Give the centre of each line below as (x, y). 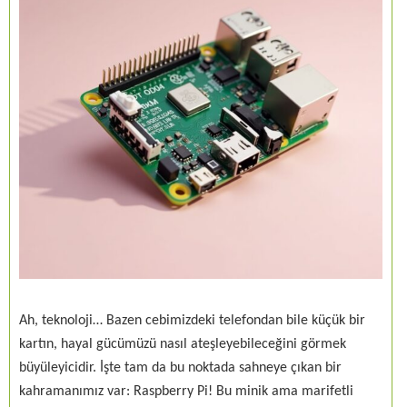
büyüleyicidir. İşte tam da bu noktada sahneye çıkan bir (180, 367)
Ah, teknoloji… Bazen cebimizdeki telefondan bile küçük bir (192, 320)
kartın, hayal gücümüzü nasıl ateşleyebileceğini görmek (183, 344)
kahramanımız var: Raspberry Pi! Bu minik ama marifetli (186, 391)
